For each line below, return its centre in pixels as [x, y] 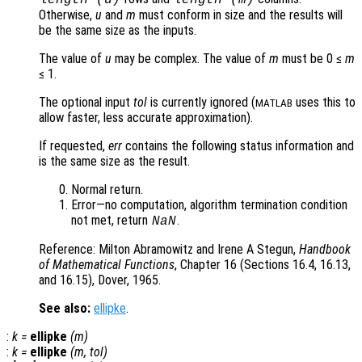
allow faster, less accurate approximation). [146, 118]
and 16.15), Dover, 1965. [100, 280]
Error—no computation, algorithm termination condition [209, 205]
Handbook [325, 250]
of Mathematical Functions [107, 265]
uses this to [324, 103]
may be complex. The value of [190, 59]
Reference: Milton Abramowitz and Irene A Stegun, [169, 250]
